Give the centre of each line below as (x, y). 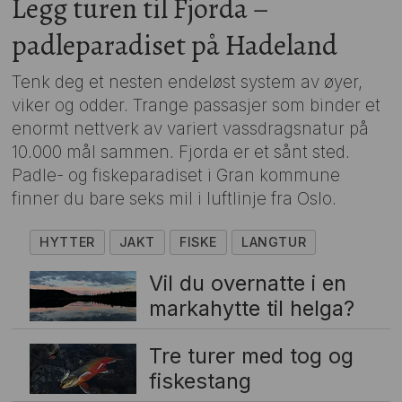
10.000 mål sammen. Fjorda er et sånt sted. (181, 153)
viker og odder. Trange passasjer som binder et (197, 106)
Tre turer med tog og (251, 356)
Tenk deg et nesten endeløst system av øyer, (188, 83)
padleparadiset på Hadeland (175, 45)
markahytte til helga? (251, 309)
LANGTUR (274, 242)
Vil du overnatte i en (247, 284)
